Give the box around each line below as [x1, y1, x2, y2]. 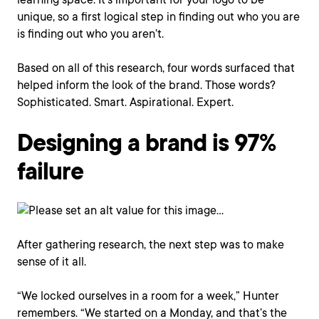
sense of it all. [17, 255, 86, 268]
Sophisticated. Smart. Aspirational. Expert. [17, 95, 234, 109]
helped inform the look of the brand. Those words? [17, 78, 276, 92]
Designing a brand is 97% [17, 125, 276, 159]
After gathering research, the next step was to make [17, 238, 284, 251]
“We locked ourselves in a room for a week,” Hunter [17, 289, 279, 303]
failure [17, 154, 83, 187]
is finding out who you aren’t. [17, 27, 164, 41]
